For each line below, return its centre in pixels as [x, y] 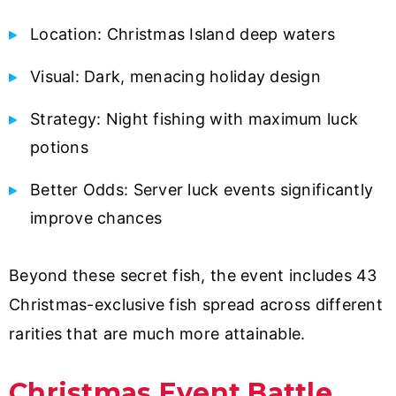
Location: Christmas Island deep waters [183, 34]
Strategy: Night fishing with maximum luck [194, 119]
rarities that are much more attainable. [157, 334]
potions [59, 148]
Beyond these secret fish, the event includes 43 [193, 276]
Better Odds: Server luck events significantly [202, 190]
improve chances [96, 218]
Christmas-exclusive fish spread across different [196, 305]
